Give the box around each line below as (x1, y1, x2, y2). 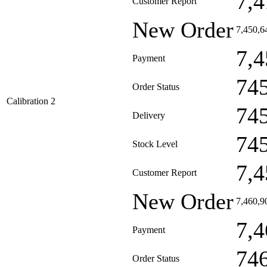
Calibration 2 (7, 96, 55, 106)
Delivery (132, 110, 165, 120)
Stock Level (132, 139, 178, 149)
